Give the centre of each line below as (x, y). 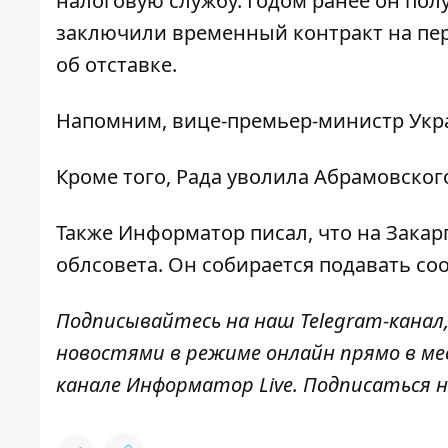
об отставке (114, 65)
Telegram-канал (372, 321)
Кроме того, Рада (141, 177)
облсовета (107, 265)
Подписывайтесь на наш (178, 321)
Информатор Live (209, 385)
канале (91, 385)
